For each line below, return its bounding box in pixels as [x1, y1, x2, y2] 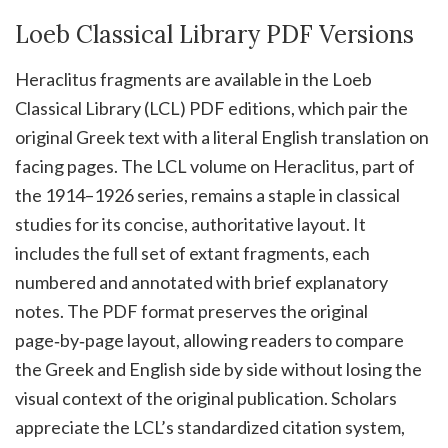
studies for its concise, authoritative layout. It [15, 213, 366, 236]
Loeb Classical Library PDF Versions [15, 19, 414, 51]
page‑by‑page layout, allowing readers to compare [15, 329, 404, 352]
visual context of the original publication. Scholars [15, 387, 397, 410]
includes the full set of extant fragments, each [15, 242, 370, 265]
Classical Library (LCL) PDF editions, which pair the [15, 97, 408, 120]
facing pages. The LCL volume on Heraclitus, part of [15, 155, 415, 178]
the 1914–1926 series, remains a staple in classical [15, 184, 400, 207]
